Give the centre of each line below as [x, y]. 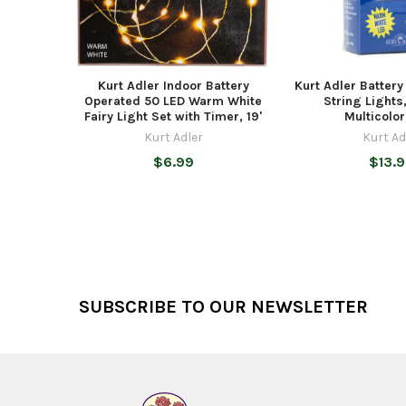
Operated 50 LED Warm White [174, 101]
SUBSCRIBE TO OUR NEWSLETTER [223, 307]
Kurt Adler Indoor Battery [173, 85]
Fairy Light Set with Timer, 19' [174, 116]
